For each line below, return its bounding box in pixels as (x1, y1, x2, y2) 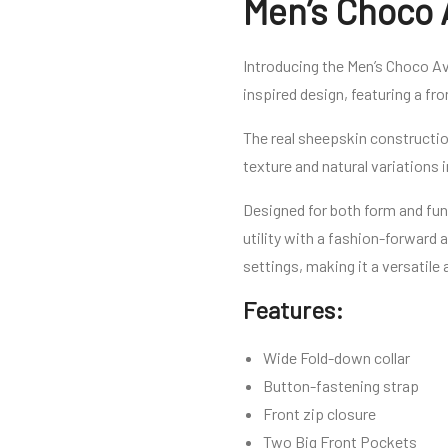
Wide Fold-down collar (263, 348, 410, 368)
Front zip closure (263, 404, 376, 424)
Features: (243, 295, 344, 325)
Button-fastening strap (263, 376, 419, 396)
